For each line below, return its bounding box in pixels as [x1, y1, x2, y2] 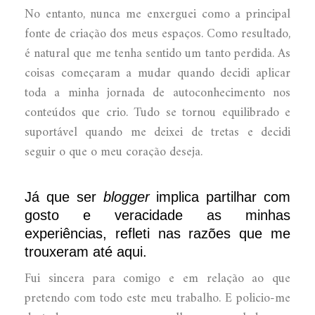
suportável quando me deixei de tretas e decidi [25, 121, 290, 143]
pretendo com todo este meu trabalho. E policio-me [25, 287, 290, 309]
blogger [103, 188, 150, 205]
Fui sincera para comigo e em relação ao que [25, 267, 290, 290]
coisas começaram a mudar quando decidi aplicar [25, 62, 290, 84]
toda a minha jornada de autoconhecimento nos [25, 82, 290, 104]
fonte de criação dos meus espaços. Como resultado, [25, 22, 290, 45]
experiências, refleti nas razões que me [25, 225, 290, 241]
